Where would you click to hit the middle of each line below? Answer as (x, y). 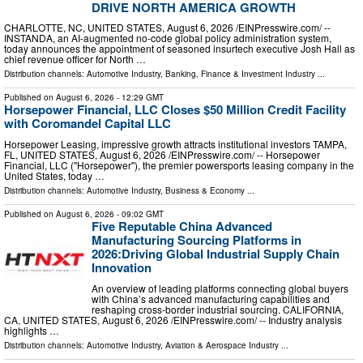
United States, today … (54, 176)
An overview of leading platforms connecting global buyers (220, 288)
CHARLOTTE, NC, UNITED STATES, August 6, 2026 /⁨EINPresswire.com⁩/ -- (167, 28)
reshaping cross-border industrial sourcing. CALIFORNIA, (218, 309)
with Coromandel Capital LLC (88, 124)
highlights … (32, 330)
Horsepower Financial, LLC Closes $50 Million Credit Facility (175, 110)
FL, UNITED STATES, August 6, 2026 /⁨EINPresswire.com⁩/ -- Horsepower (162, 155)
